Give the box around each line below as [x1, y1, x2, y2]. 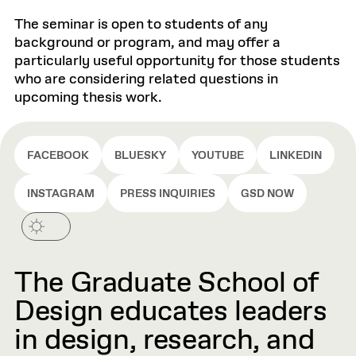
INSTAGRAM [27, 187, 95, 201]
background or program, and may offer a [14, 33, 281, 52]
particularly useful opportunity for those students [14, 52, 340, 71]
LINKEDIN [269, 149, 322, 163]
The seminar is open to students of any [14, 15, 268, 34]
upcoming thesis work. [14, 88, 162, 107]
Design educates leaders [14, 293, 327, 331]
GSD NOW [241, 187, 294, 201]
